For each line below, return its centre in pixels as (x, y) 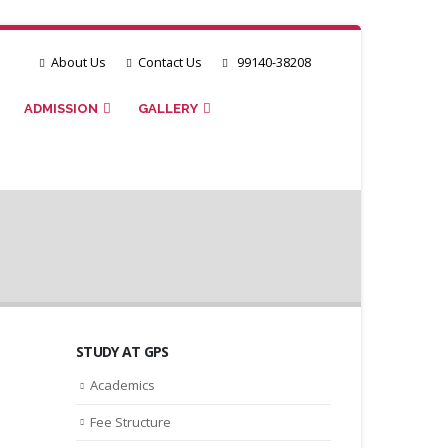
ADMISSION (61, 108)
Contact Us (170, 62)
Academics (122, 385)
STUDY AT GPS (122, 351)
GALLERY (168, 108)
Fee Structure (130, 421)
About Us (78, 62)
